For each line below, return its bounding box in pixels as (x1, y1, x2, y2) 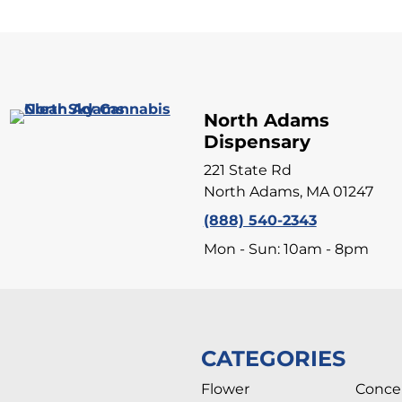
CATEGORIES (201, 345, 345, 372)
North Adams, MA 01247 (203, 183, 373, 201)
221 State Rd (203, 162, 292, 179)
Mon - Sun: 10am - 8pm (203, 240, 369, 258)
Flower (201, 380, 249, 398)
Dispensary (203, 131, 310, 153)
